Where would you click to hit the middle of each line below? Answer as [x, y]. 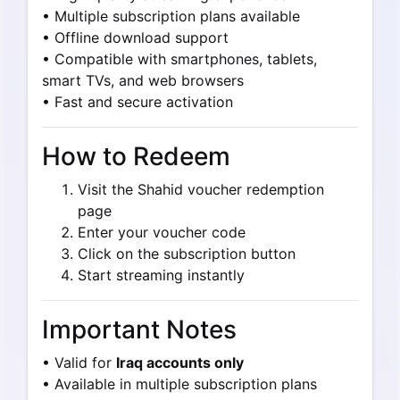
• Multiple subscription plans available [171, 16]
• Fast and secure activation [137, 102]
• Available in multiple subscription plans [179, 384]
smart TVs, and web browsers [143, 80]
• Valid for [79, 362]
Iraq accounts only [180, 362]
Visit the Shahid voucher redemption [201, 189]
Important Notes [139, 329]
